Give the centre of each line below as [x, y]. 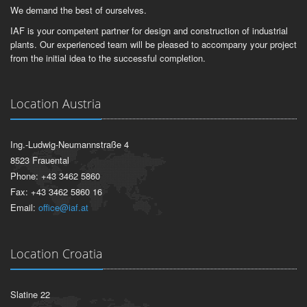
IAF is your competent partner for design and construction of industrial [149, 30]
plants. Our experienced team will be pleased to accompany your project [153, 44]
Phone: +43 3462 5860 [55, 175]
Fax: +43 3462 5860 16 [56, 191]
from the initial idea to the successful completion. [108, 58]
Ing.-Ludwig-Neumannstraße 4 [70, 144]
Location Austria [56, 103]
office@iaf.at [63, 207]
